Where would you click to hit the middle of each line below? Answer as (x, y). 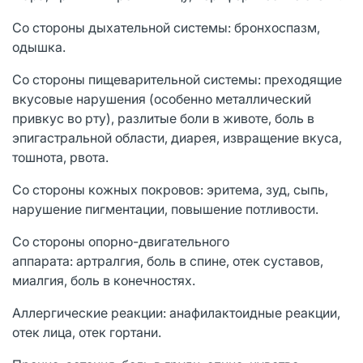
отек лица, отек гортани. (87, 332)
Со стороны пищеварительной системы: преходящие (177, 79)
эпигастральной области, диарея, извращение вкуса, (177, 137)
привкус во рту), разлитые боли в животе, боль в (163, 118)
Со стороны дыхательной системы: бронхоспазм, (166, 27)
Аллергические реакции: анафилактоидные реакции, (176, 312)
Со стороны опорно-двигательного (121, 241)
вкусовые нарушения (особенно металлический (162, 98)
